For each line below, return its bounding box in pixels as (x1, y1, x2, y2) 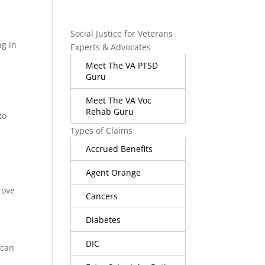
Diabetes (86, 214, 121, 225)
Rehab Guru (86, 105, 134, 117)
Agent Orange (86, 166, 141, 178)
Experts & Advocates (70, 41, 151, 53)
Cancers (86, 190, 118, 202)
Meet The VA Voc (86, 94, 152, 106)
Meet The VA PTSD (86, 59, 159, 71)
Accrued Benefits (86, 143, 153, 154)
